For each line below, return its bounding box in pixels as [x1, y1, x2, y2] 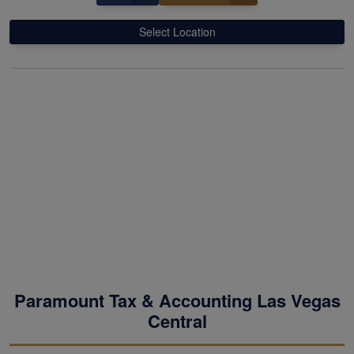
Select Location [138, 23, 216, 40]
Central [147, 307, 207, 333]
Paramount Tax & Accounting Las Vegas [13, 287, 341, 313]
